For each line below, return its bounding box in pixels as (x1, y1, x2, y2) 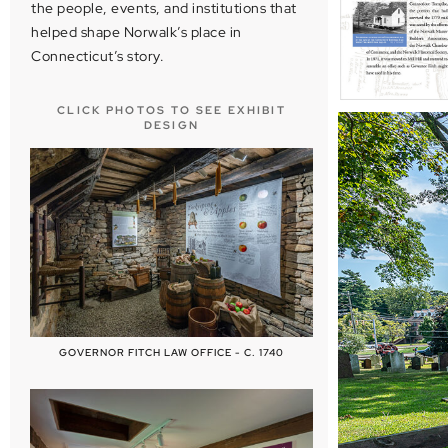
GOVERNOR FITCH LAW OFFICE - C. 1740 (59, 345, 284, 359)
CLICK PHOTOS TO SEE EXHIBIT (56, 103, 287, 117)
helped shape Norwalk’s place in (31, 23, 242, 41)
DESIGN (143, 118, 200, 132)
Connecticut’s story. (31, 47, 164, 65)
